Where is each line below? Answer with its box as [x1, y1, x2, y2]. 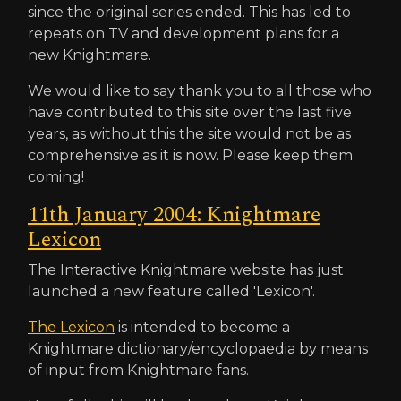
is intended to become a [115, 319, 290, 336]
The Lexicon [28, 319, 115, 336]
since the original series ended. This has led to [28, 4, 351, 21]
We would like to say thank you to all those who [28, 82, 371, 99]
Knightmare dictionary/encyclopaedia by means [28, 340, 368, 357]
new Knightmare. [28, 47, 151, 64]
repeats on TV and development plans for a [28, 25, 339, 42]
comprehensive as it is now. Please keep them [28, 147, 353, 164]
